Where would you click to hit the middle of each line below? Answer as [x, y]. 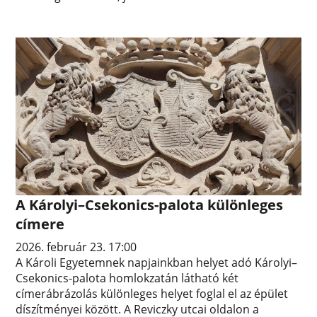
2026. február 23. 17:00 [76, 247]
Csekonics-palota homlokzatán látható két [127, 278]
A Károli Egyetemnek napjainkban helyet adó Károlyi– [157, 262]
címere [40, 224]
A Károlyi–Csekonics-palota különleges [150, 204]
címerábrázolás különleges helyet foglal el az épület [152, 293]
